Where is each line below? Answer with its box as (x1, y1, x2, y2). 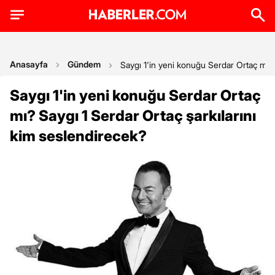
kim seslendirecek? (10, 127, 147, 145)
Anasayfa (10, 59, 48, 69)
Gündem (68, 59, 101, 69)
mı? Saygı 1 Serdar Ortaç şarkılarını (10, 107, 256, 125)
